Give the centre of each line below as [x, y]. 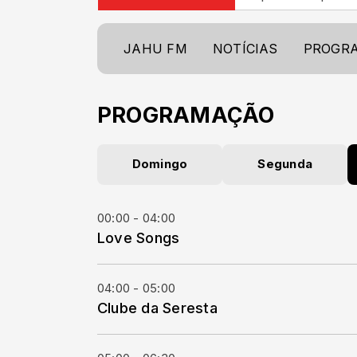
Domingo [160, 164]
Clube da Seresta [157, 308]
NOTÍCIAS [245, 49]
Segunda [285, 164]
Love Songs [139, 237]
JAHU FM [155, 49]
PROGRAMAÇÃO [186, 115]
